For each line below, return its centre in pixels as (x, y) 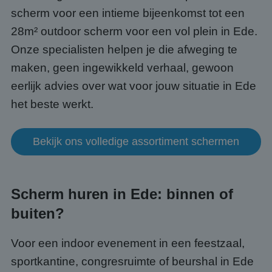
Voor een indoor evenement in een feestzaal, (128, 243)
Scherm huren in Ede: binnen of (122, 194)
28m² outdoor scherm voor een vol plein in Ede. (134, 31)
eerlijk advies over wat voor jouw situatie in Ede (134, 86)
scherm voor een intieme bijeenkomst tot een (128, 13)
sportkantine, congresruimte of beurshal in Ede (132, 261)
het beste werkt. (52, 104)
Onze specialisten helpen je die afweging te (124, 49)
